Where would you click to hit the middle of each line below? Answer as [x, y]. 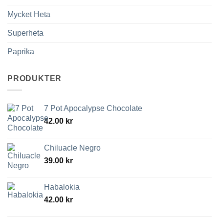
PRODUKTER [35, 78]
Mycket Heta [29, 14]
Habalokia [62, 187]
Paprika [21, 51]
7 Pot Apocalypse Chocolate [93, 109]
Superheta [25, 33]
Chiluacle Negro [72, 148]
